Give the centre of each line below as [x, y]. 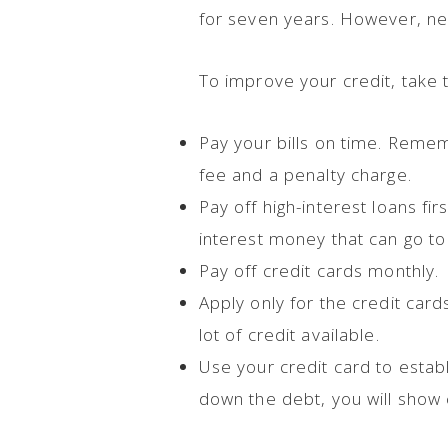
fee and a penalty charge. [305, 174]
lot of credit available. [289, 334]
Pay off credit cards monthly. [319, 270]
